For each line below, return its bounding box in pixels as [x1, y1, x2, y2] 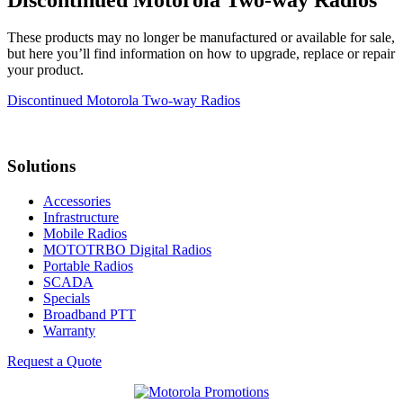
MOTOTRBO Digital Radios [43, 241, 211, 257]
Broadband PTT [43, 306, 136, 322]
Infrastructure [43, 209, 119, 225]
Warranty [43, 322, 95, 338]
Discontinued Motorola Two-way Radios [7, 93, 240, 109]
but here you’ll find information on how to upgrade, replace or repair [7, 46, 395, 62]
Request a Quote [7, 353, 102, 369]
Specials [43, 290, 90, 306]
